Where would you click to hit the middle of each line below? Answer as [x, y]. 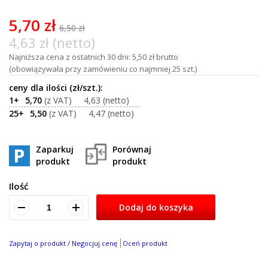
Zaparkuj [55, 149]
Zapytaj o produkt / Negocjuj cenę [63, 243]
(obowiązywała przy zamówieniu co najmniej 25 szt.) [103, 69]
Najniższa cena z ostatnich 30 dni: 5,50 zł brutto [94, 57]
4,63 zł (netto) [52, 42]
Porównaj [132, 149]
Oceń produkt [145, 243]
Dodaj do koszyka [156, 208]
